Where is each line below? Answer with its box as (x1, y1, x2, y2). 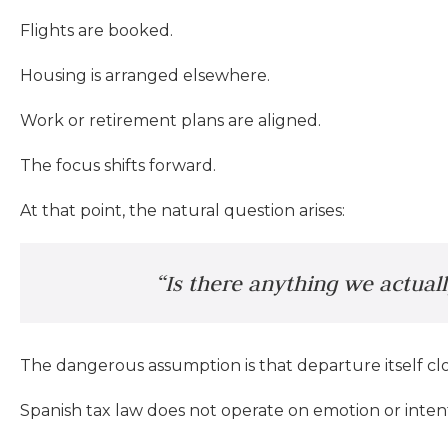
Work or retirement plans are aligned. (20, 110, 321, 130)
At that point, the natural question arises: (20, 200, 345, 220)
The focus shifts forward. (20, 155, 216, 175)
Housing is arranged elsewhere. (20, 65, 270, 85)
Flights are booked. (20, 20, 173, 40)
